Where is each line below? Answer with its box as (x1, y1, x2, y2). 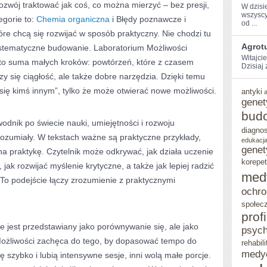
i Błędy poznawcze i (110, 14, 186, 24)
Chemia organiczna (36, 14, 110, 24)
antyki (241, 87, 262, 96)
